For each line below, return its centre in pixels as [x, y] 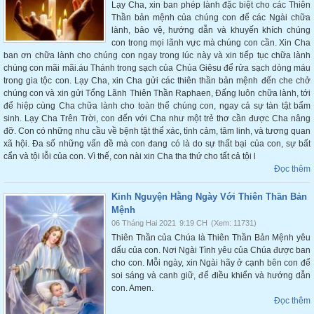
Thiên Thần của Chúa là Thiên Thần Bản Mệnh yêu [211, 238]
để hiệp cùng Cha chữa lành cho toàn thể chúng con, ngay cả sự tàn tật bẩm [157, 106]
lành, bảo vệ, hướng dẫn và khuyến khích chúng [211, 30]
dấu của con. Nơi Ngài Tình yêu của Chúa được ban [211, 250]
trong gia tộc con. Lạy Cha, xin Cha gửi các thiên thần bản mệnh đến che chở [157, 81]
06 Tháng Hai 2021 [144, 223]
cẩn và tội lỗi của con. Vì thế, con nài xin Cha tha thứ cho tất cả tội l [130, 156]
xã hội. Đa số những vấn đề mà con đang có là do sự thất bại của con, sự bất [157, 144]
